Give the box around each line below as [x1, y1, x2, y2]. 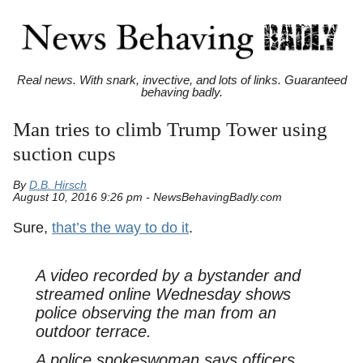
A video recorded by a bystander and [35, 267, 301, 285]
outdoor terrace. [35, 322, 152, 341]
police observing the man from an [35, 304, 276, 322]
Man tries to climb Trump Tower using [13, 118, 327, 141]
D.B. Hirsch [29, 179, 87, 192]
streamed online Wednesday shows [35, 285, 291, 304]
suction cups [13, 143, 116, 165]
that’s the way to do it [52, 219, 189, 236]
